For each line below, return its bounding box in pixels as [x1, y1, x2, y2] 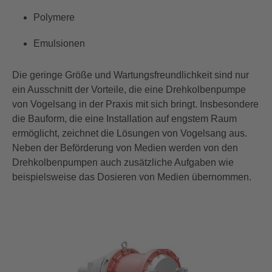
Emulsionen [33, 38, 86, 49]
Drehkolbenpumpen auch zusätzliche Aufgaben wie [12, 157, 234, 168]
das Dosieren [76, 172, 137, 183]
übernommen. [189, 172, 254, 183]
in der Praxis [79, 99, 135, 110]
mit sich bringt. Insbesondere [135, 99, 259, 110]
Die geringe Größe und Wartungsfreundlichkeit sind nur [12, 70, 249, 81]
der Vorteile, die [72, 84, 144, 95]
